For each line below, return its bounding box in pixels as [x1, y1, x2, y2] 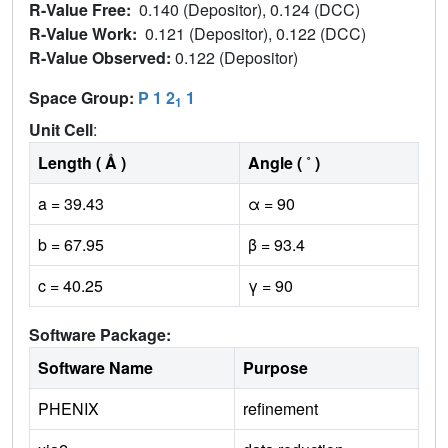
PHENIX [38, 397, 99, 421]
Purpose [243, 356, 308, 380]
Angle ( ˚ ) [248, 151, 320, 175]
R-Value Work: [29, 22, 145, 46]
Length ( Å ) [38, 151, 126, 175]
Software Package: [29, 323, 171, 347]
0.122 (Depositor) [175, 46, 302, 70]
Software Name [38, 356, 153, 380]
